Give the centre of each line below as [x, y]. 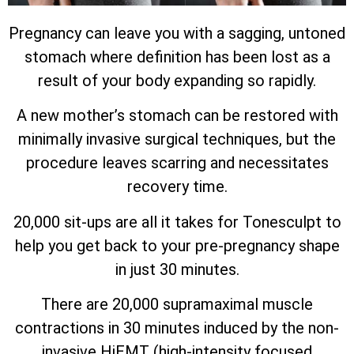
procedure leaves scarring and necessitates [177, 163]
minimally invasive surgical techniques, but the [177, 139]
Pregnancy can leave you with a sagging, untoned [177, 33]
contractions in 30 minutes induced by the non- [177, 328]
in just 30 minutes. [177, 269]
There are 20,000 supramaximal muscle [177, 304]
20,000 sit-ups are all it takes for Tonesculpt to [177, 222]
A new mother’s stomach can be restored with [177, 116]
